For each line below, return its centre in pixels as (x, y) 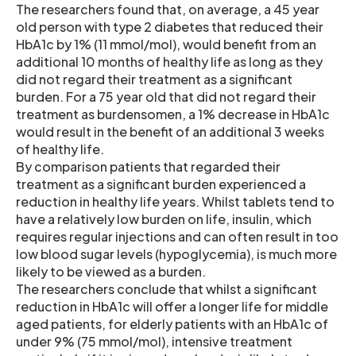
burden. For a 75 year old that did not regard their (166, 96)
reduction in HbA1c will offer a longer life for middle (172, 306)
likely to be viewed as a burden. (111, 271)
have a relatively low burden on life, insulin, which (164, 219)
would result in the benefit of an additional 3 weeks (170, 131)
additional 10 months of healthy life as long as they (169, 61)
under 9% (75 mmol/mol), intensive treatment (154, 341)
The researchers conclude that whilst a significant (166, 288)
